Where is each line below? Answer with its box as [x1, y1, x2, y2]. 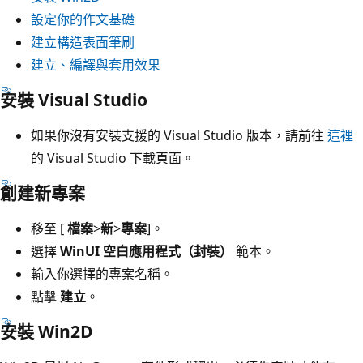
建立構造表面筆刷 [31, 32, 135, 51]
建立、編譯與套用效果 [31, 55, 160, 74]
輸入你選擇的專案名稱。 [31, 264, 173, 283]
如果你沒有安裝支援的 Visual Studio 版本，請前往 [31, 126, 327, 144]
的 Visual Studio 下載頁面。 [31, 148, 194, 167]
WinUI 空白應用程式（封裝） [60, 241, 233, 260]
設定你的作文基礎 [31, 10, 135, 28]
